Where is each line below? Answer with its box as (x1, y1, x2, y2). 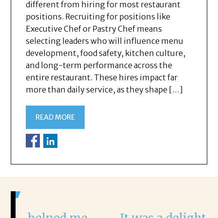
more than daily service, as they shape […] (26, 84, 183, 94)
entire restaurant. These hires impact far (26, 72, 178, 82)
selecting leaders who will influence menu (26, 36, 184, 46)
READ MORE (36, 112, 75, 122)
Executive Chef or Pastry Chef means (26, 23, 163, 34)
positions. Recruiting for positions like (26, 11, 171, 21)
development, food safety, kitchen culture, (26, 48, 186, 58)
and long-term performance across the (26, 60, 173, 70)
